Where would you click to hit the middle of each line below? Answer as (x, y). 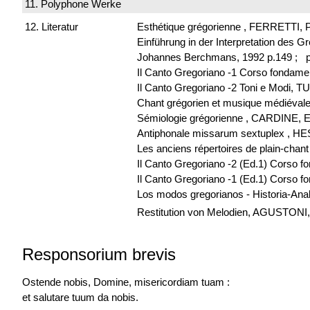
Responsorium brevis (99, 255)
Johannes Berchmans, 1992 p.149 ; (220, 57)
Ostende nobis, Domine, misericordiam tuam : (126, 282)
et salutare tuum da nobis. (80, 297)
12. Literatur (52, 27)
